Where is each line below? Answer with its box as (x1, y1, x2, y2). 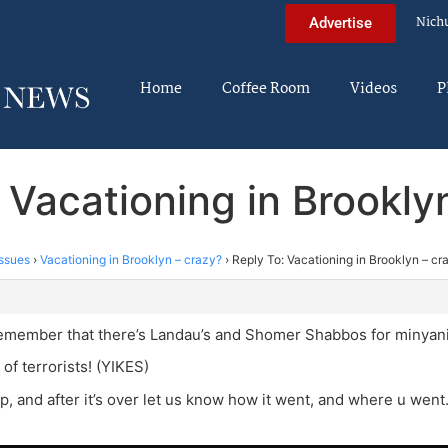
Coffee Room (222, 77, 310, 101)
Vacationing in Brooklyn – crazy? (40, 251, 222, 267)
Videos (350, 77, 397, 101)
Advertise (309, 13, 372, 32)
